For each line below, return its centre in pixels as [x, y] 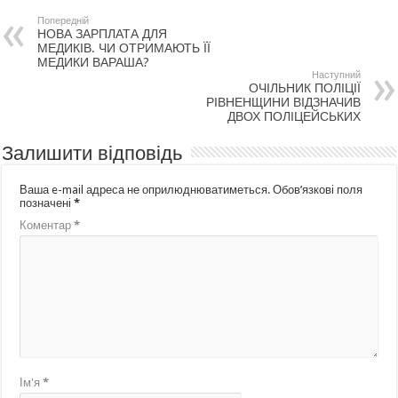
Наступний [336, 75]
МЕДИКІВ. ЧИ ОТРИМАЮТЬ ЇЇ [124, 48]
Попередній [64, 20]
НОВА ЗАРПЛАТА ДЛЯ [103, 33]
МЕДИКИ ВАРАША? [94, 62]
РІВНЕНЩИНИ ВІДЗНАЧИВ [283, 102]
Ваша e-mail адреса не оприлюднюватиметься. [145, 189]
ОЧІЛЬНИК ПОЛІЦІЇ [304, 88]
